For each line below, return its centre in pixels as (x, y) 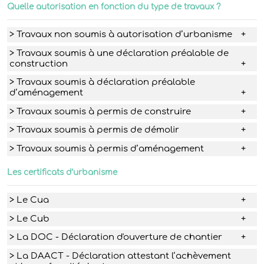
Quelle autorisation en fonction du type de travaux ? (114, 6)
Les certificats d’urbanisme (62, 172)
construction (38, 64)
